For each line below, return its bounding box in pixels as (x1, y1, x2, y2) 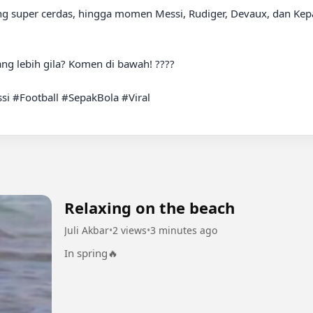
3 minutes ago (150, 224, 217, 238)
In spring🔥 (64, 246, 118, 261)
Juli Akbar (64, 224, 109, 238)
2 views (112, 224, 147, 238)
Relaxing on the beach (64, 197, 235, 219)
